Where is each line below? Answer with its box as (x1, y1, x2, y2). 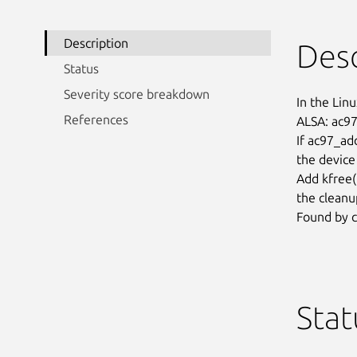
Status (64, 61, 99, 76)
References (64, 112, 128, 127)
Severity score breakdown (64, 86, 210, 101)
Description (64, 35, 128, 50)
